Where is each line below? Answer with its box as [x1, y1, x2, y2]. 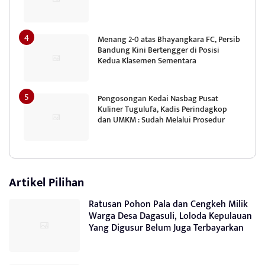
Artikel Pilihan [9, 173, 84, 193]
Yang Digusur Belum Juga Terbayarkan [89, 220, 244, 237]
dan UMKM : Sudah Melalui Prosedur [98, 113, 225, 127]
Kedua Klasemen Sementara [98, 54, 196, 68]
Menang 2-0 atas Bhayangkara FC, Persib [98, 33, 240, 47]
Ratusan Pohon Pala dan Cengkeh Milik [89, 196, 248, 213]
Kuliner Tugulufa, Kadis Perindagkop [98, 102, 227, 117]
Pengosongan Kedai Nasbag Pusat [98, 92, 218, 106]
